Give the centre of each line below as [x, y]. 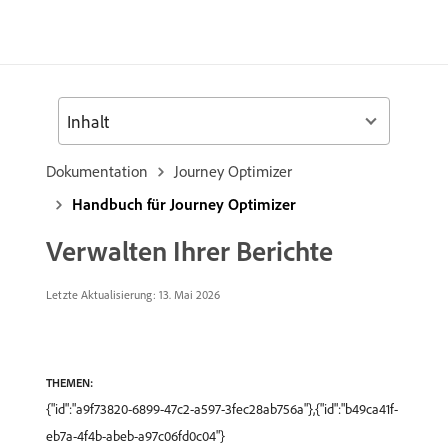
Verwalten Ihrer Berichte [189, 250]
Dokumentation [97, 171]
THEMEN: [69, 382]
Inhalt [88, 121]
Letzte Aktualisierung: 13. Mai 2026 [133, 294]
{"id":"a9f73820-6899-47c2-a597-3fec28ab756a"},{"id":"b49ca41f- [222, 409]
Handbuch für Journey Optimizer [184, 204]
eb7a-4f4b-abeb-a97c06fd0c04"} [135, 436]
